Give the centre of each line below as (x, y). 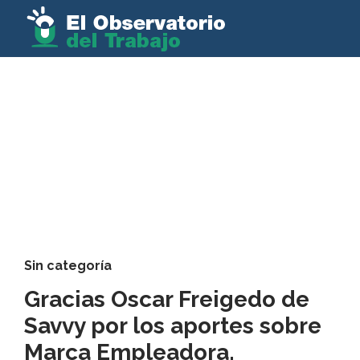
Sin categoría (68, 266)
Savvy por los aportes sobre (173, 326)
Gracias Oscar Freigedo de (167, 299)
